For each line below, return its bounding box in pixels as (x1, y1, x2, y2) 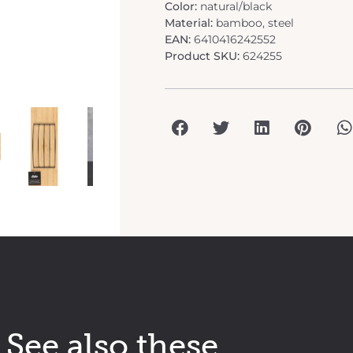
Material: (165, 15, 216, 30)
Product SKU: (165, 48, 243, 63)
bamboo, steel (216, 15, 294, 30)
